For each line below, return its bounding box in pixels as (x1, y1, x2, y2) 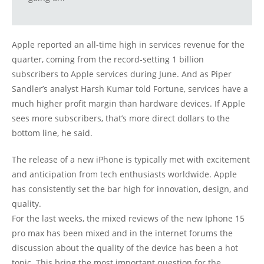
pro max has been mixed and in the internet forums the (12, 227, 233, 239)
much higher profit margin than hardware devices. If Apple (12, 98, 245, 110)
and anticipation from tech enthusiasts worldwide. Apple (12, 169, 237, 180)
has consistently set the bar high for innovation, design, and (12, 183, 249, 195)
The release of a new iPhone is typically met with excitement (12, 154, 250, 166)
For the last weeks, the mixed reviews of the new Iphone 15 (12, 213, 245, 225)
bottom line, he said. (12, 127, 93, 139)
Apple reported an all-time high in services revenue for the (12, 39, 245, 51)
